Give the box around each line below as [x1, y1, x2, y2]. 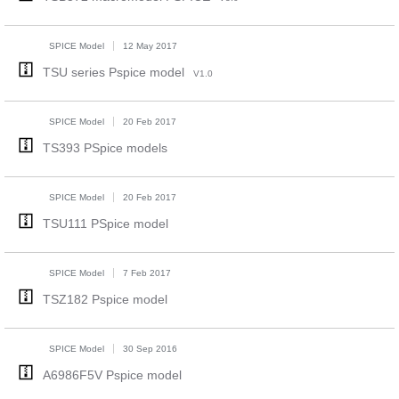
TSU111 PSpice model [42, 216, 168, 231]
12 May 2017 [122, 41, 177, 51]
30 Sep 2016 [122, 344, 177, 354]
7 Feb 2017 [122, 268, 171, 278]
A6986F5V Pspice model [42, 368, 182, 382]
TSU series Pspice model [42, 65, 184, 79]
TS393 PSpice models [42, 141, 167, 155]
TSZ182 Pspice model [42, 292, 167, 306]
